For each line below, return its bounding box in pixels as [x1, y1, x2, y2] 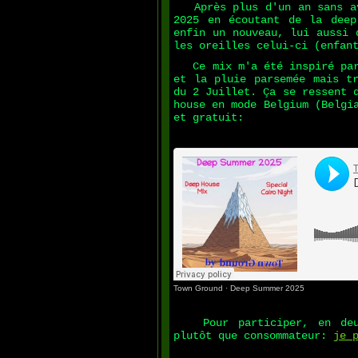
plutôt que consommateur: [173, 329, 333, 342]
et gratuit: [173, 111, 244, 124]
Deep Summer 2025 [230, 284, 304, 292]
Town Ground [173, 284, 223, 292]
